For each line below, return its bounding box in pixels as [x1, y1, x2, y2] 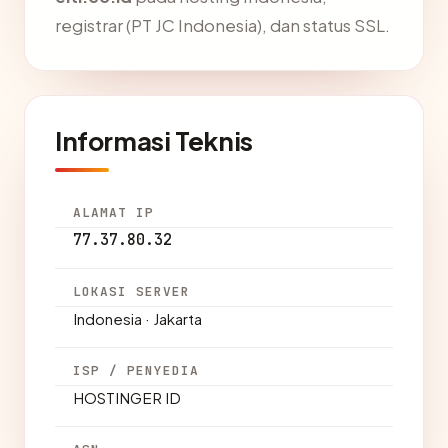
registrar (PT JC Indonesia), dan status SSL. [55, 15, 390, 36]
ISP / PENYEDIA [73, 362, 200, 379]
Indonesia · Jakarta [73, 309, 202, 328]
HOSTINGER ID [73, 388, 181, 407]
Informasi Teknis [55, 124, 253, 157]
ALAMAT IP [73, 204, 155, 221]
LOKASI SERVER [73, 283, 191, 300]
